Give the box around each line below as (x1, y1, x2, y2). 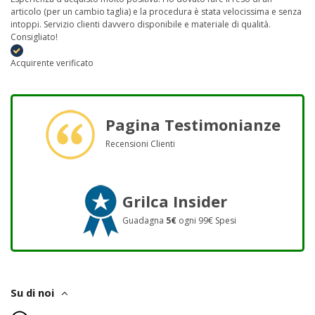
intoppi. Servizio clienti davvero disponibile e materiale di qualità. (11, 18, 271, 30)
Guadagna (122, 214, 166, 227)
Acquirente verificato (11, 56, 94, 69)
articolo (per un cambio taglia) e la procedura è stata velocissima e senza (11, 5, 302, 18)
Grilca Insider (122, 191, 227, 212)
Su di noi (11, 285, 54, 300)
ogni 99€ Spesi (176, 214, 236, 227)
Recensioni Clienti (105, 138, 175, 150)
